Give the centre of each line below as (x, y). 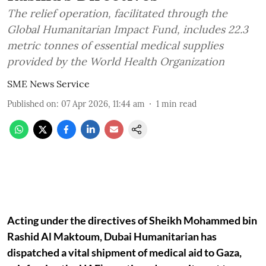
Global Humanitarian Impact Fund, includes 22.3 (128, 29)
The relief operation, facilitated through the (117, 13)
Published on (32, 104)
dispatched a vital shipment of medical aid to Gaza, (124, 252)
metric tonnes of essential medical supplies (115, 45)
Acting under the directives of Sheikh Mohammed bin (132, 220)
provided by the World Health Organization (116, 61)
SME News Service (48, 84)
